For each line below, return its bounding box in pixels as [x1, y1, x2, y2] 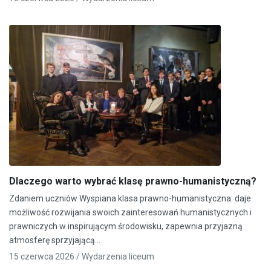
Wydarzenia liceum [82, 251, 154, 261]
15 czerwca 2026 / [9, 251, 82, 261]
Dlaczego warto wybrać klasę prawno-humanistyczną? [9, 175, 256, 187]
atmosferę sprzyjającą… [9, 235, 100, 245]
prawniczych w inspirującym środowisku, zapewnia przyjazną [9, 221, 243, 231]
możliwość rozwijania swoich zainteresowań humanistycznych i [9, 207, 252, 217]
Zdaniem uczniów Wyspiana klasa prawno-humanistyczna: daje [9, 193, 251, 203]
